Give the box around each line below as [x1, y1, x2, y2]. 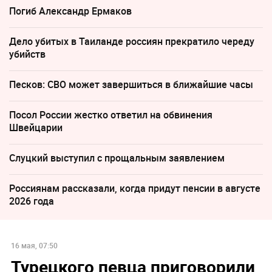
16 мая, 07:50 [10, 240, 58, 251]
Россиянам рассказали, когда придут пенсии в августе [9, 181, 260, 195]
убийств [9, 47, 46, 61]
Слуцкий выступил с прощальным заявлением [9, 151, 225, 165]
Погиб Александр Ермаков [9, 4, 132, 18]
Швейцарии [9, 120, 63, 134]
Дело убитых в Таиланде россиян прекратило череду [9, 34, 254, 48]
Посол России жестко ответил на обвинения [9, 107, 212, 121]
